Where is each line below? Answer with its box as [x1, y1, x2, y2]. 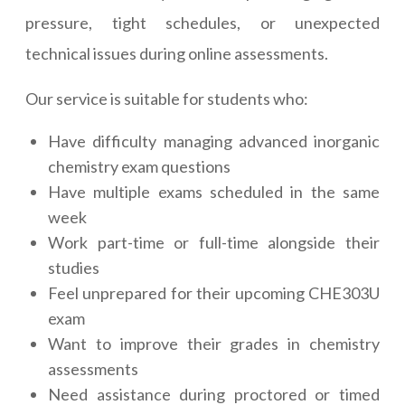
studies [48, 258, 99, 278]
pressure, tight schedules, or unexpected [25, 13, 380, 33]
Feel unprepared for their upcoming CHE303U [48, 283, 380, 304]
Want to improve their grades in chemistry [48, 334, 380, 354]
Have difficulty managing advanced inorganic [48, 131, 380, 152]
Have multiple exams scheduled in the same [48, 182, 380, 202]
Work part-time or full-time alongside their [48, 232, 380, 253]
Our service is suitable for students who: [25, 89, 308, 109]
